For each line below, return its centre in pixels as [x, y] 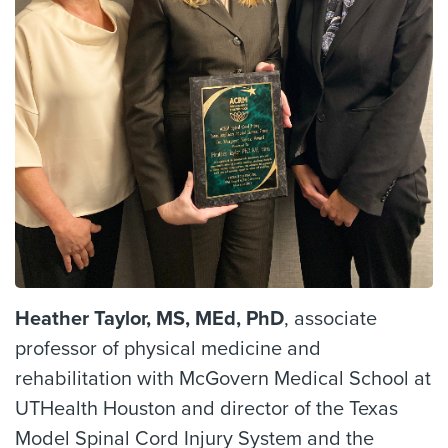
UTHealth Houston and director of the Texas [206, 408]
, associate [330, 318]
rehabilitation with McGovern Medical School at [223, 378]
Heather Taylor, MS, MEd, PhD [149, 318]
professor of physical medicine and [168, 348]
